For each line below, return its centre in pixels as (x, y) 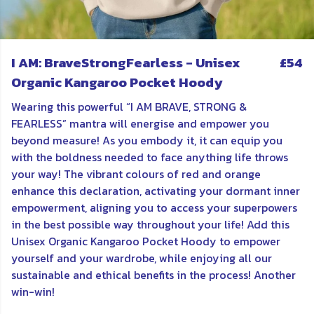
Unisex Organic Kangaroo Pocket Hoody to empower (146, 241)
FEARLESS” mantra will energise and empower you (140, 123)
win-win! (33, 292)
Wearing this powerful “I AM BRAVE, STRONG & (129, 107)
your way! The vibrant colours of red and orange (136, 174)
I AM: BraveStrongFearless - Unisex (126, 63)
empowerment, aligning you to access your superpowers (154, 207)
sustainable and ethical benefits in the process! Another (153, 275)
